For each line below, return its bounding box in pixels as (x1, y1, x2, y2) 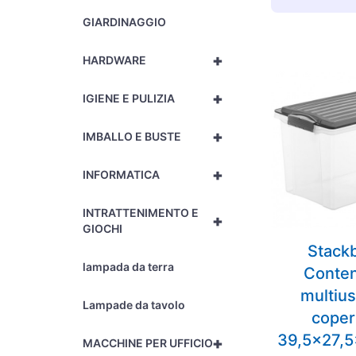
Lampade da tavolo (83, 298, 186, 311)
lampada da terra (83, 260, 175, 273)
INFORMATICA (83, 168, 161, 181)
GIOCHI (83, 222, 123, 235)
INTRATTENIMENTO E (83, 206, 199, 219)
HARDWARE (83, 53, 147, 67)
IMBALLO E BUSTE (83, 130, 182, 143)
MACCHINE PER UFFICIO (83, 336, 214, 350)
